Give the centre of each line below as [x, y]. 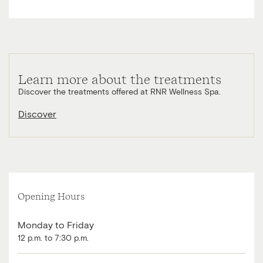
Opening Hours [51, 196]
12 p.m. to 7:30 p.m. [53, 238]
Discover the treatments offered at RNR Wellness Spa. [119, 92]
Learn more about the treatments [120, 79]
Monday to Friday [56, 225]
